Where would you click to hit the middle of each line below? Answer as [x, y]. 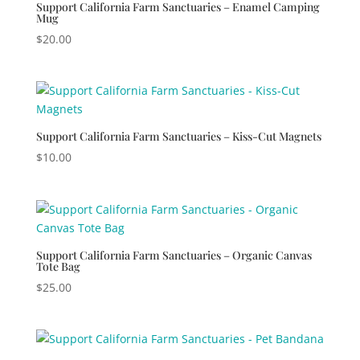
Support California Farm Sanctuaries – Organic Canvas [174, 255]
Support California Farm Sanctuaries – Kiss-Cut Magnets [178, 137]
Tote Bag [58, 266]
